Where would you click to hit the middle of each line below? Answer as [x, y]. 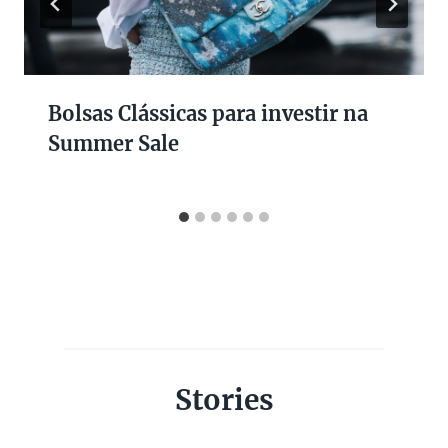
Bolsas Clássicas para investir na [208, 113]
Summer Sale [113, 143]
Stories [224, 400]
